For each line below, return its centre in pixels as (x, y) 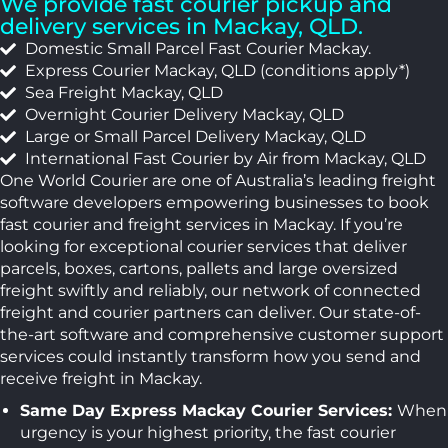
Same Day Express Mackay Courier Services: (208, 410)
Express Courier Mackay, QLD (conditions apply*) (217, 70)
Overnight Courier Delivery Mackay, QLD (184, 114)
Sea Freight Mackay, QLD (124, 92)
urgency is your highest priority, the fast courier (208, 432)
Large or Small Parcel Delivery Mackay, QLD (195, 136)
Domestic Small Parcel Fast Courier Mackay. (198, 48)
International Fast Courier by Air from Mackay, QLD (225, 158)
